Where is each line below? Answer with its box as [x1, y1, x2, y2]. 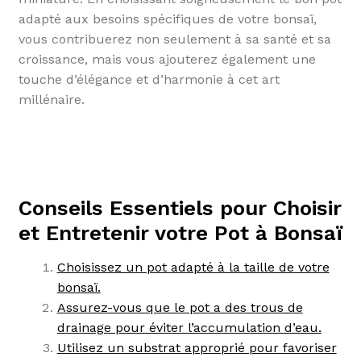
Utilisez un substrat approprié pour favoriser [56, 340, 337, 356]
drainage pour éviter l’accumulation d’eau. [56, 320, 322, 336]
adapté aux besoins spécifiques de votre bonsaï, [18, 11, 317, 27]
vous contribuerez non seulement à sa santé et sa [18, 31, 331, 48]
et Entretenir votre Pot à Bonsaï [18, 221, 342, 246]
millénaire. [18, 92, 85, 108]
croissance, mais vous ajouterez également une [18, 52, 316, 68]
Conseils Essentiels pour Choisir [18, 196, 342, 221]
